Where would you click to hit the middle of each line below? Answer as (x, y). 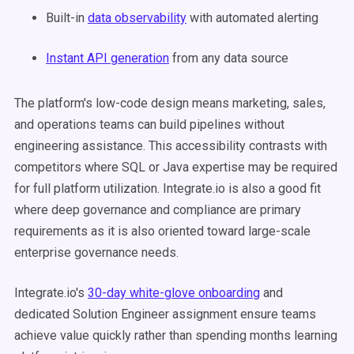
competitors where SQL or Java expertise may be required (176, 167)
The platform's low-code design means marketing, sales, (170, 103)
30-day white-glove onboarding (174, 293)
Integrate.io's (51, 293)
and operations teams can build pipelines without (149, 124)
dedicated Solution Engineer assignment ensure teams (165, 314)
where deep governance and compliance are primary (158, 210)
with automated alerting (252, 18)
